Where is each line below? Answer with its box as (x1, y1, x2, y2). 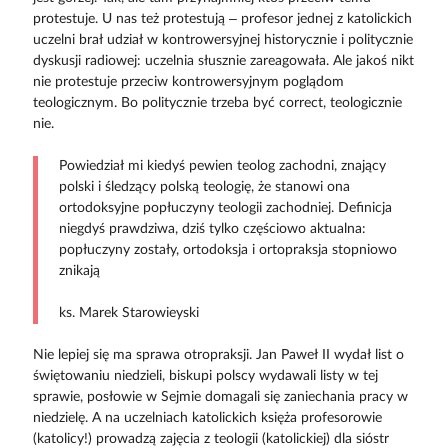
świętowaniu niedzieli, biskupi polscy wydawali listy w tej (32, 369, 378, 384)
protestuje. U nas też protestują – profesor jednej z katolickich (32, 12, 412, 27)
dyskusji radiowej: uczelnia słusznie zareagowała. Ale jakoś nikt (32, 54, 414, 69)
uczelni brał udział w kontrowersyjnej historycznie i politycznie (32, 33, 413, 48)
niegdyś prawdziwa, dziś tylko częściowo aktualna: (58, 222, 366, 237)
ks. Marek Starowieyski (58, 306, 199, 321)
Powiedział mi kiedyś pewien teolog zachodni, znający (58, 159, 386, 174)
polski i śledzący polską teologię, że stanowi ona (58, 180, 350, 195)
